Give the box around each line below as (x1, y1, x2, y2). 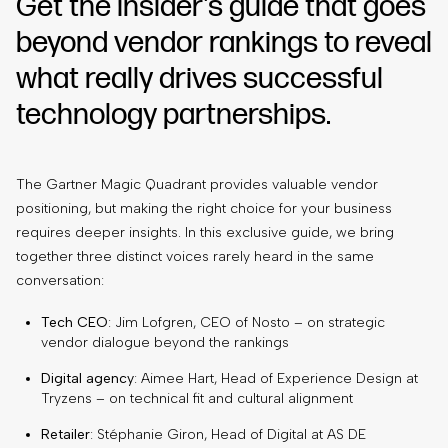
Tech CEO (41, 313, 108, 331)
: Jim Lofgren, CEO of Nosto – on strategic (108, 313, 385, 331)
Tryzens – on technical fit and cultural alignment (41, 389, 353, 407)
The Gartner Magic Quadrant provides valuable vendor (16, 175, 378, 193)
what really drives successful (16, 60, 383, 97)
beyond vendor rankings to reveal (16, 24, 432, 61)
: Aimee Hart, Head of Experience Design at (134, 369, 418, 387)
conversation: (16, 271, 104, 289)
